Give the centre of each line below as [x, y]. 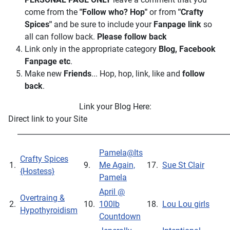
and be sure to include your [104, 24]
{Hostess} [37, 171]
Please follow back [132, 37]
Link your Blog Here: [115, 107]
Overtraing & [42, 198]
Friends [78, 74]
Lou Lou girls [186, 204]
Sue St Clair [183, 165]
